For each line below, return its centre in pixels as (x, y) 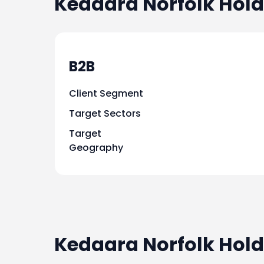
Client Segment (106, 93)
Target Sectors (105, 113)
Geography (96, 147)
